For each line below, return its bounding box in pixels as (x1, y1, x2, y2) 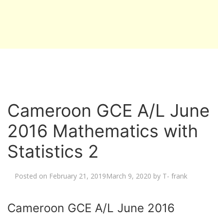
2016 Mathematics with (7, 120, 198, 142)
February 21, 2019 (49, 171, 106, 181)
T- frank (163, 171, 187, 181)
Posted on (15, 171, 49, 181)
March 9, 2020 (106, 171, 151, 181)
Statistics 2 (7, 141, 99, 162)
